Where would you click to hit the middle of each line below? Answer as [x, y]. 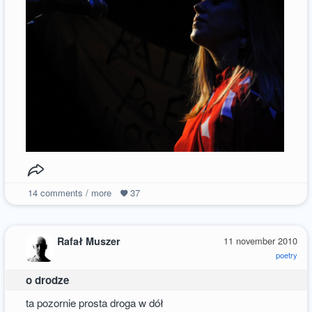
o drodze [48, 280]
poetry [286, 255]
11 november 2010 [260, 240]
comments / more [74, 192]
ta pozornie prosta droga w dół [95, 303]
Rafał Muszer [89, 241]
